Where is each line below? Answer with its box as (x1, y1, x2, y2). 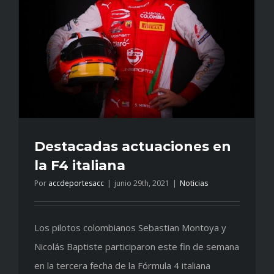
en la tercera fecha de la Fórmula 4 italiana (34, 259, 210, 272)
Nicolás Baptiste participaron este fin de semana (34, 240, 239, 253)
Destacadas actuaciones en (34, 138, 231, 155)
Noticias (180, 177, 208, 188)
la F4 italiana (34, 157, 125, 174)
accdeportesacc (48, 177, 104, 188)
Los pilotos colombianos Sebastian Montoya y (34, 221, 226, 234)
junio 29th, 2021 (114, 177, 169, 188)
